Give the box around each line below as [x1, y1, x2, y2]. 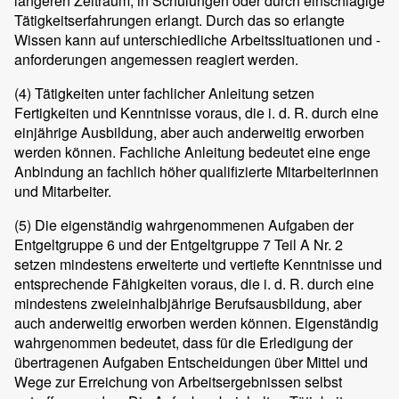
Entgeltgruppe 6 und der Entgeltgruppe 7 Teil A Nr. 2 [14, 234, 343, 256]
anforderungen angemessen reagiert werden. [14, 49, 298, 70]
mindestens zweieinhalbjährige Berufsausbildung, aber [14, 293, 362, 314]
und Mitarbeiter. [14, 181, 111, 202]
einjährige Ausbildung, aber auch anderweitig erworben [14, 122, 364, 143]
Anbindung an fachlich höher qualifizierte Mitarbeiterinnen [14, 161, 379, 183]
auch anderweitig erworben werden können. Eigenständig [14, 313, 379, 334]
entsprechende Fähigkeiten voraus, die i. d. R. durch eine [14, 273, 374, 295]
